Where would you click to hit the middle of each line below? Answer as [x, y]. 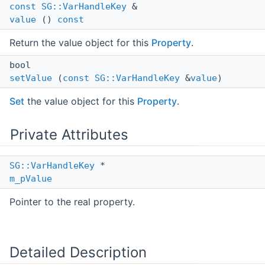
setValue [31, 78]
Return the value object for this [80, 43]
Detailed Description [78, 253]
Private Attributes [69, 135]
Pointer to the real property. [72, 202]
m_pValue [31, 179]
